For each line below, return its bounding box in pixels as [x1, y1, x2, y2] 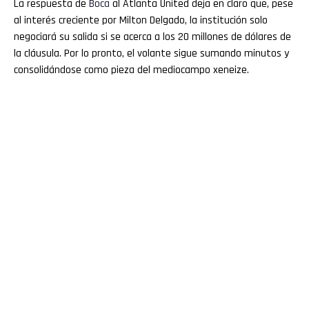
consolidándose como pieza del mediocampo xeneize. [14, 62, 249, 77]
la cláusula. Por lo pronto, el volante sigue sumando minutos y [14, 46, 289, 61]
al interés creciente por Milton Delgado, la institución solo [14, 12, 268, 28]
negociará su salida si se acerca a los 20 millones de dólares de [14, 29, 291, 44]
